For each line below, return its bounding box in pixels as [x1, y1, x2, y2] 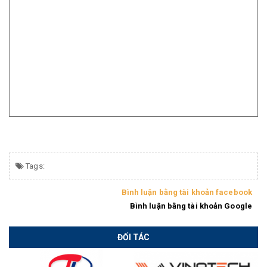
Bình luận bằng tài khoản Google [129, 201, 252, 211]
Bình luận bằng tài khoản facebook [121, 188, 252, 197]
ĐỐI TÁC [117, 232, 150, 243]
